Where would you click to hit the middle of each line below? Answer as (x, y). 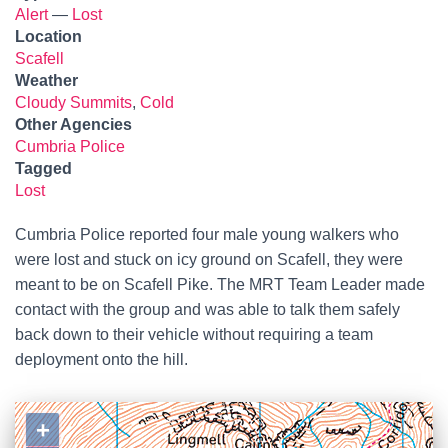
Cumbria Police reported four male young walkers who (207, 234)
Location (48, 36)
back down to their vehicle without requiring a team (194, 334)
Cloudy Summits (73, 102)
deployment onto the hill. (101, 359)
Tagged (43, 168)
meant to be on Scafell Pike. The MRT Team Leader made (220, 284)
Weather (46, 80)
